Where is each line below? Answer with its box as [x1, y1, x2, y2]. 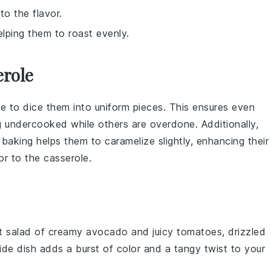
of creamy [31, 226, 86, 238]
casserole [44, 152, 89, 164]
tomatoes [177, 226, 222, 238]
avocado [86, 226, 128, 238]
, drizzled [222, 226, 266, 238]
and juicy [128, 226, 177, 238]
